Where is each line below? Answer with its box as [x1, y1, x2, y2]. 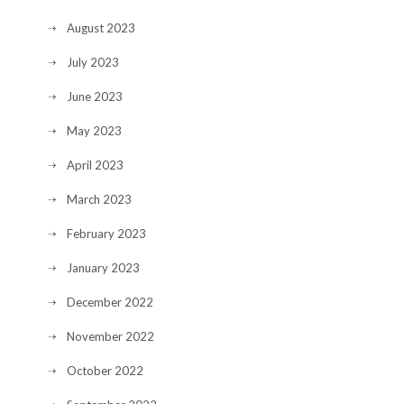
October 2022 [67, 363, 143, 378]
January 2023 [67, 261, 140, 275]
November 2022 [67, 329, 154, 344]
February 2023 [67, 226, 146, 241]
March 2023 [67, 192, 132, 207]
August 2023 [67, 21, 135, 35]
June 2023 [67, 89, 123, 104]
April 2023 [67, 158, 124, 172]
